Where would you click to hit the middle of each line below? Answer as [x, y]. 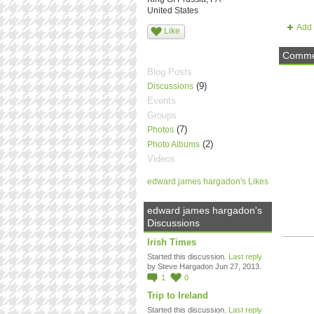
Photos [160, 129]
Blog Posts [169, 71]
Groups [162, 115]
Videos [161, 159]
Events [161, 101]
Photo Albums [173, 145]
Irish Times [171, 242]
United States [172, 11]
